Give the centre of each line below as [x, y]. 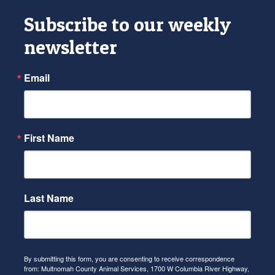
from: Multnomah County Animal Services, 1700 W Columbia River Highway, [137, 269]
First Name [49, 138]
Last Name [49, 198]
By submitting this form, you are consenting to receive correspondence [129, 259]
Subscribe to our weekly [127, 25]
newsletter [71, 48]
